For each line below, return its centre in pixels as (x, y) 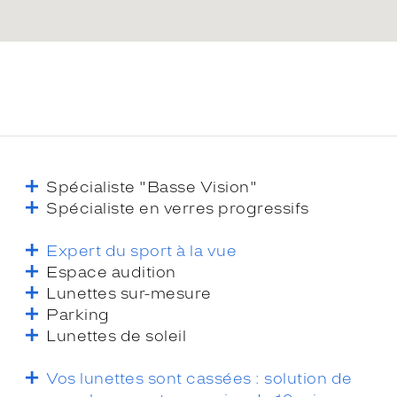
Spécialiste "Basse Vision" (152, 187)
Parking (78, 314)
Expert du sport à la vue (142, 250)
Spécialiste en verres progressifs (178, 208)
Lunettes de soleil (117, 335)
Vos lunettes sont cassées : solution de (199, 378)
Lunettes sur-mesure (129, 293)
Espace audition (111, 272)
